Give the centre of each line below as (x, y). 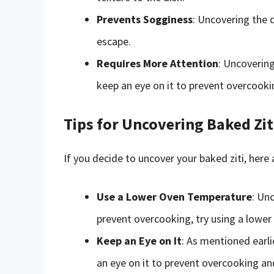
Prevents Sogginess (145, 19)
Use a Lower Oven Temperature (174, 196)
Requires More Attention (157, 63)
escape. (114, 41)
